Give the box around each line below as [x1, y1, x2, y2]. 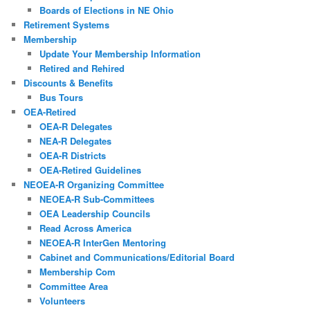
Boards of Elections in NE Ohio [39, 3, 174, 17]
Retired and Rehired [39, 61, 125, 75]
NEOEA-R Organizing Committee [24, 177, 165, 191]
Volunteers [39, 293, 85, 307]
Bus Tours [39, 90, 83, 104]
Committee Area [39, 279, 108, 293]
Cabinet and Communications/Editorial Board [39, 250, 235, 264]
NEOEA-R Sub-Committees [39, 192, 154, 206]
